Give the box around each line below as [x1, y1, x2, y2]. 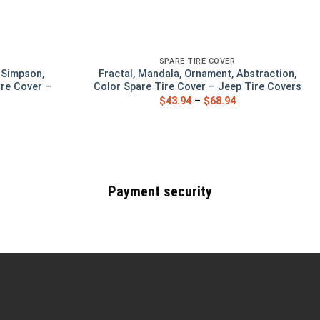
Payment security [108, 183, 212, 201]
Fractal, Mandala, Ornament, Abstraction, [98, 68, 296, 81]
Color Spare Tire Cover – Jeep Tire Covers [93, 81, 301, 94]
